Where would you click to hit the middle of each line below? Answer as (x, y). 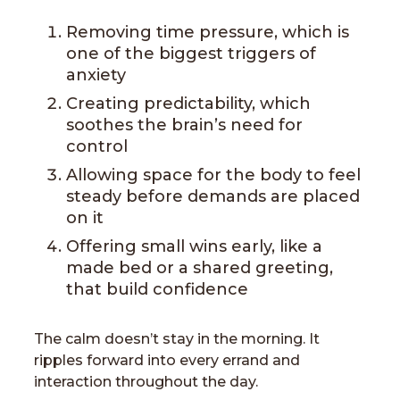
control (97, 146)
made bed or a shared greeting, (200, 268)
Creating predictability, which (188, 104)
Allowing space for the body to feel (213, 175)
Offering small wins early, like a (194, 246)
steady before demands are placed (213, 196)
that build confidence (157, 289)
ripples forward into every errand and (167, 360)
